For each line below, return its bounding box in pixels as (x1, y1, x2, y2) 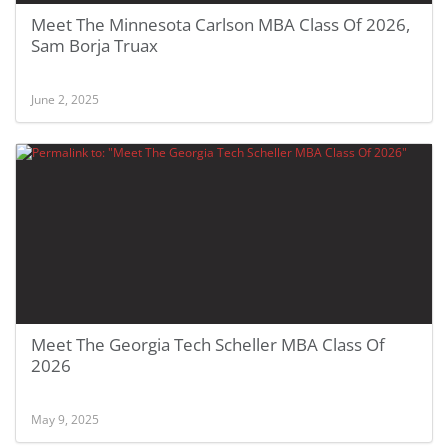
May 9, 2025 (31, 411, 99, 427)
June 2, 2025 (31, 91, 99, 107)
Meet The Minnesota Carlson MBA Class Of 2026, (31, 13, 410, 36)
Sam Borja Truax (31, 34, 158, 57)
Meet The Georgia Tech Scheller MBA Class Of (31, 333, 385, 356)
